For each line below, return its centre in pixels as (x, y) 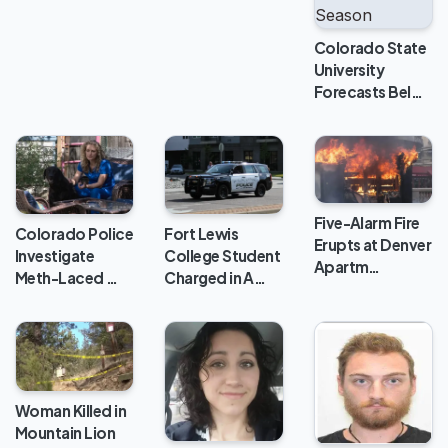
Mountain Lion (65, 432)
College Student (222, 255)
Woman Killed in (71, 410)
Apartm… (346, 267)
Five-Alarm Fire (366, 223)
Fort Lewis (201, 233)
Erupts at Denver (372, 245)
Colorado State (370, 47)
